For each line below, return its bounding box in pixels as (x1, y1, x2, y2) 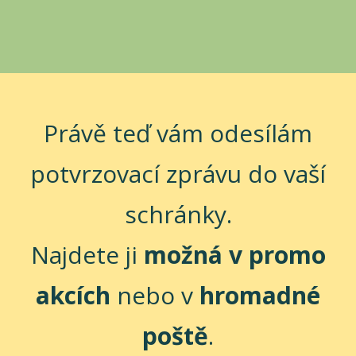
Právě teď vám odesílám (44, 116, 312, 149)
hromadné (199, 278, 320, 311)
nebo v (110, 278, 199, 311)
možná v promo (143, 238, 326, 271)
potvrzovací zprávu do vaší (30, 157, 326, 190)
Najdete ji (30, 238, 144, 271)
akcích (36, 278, 110, 311)
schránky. (124, 197, 232, 230)
